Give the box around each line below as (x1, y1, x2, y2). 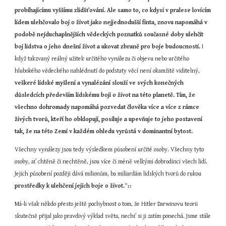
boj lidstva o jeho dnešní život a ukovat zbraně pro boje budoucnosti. (15, 43, 201, 50)
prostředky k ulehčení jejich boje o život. (15, 183, 125, 189)
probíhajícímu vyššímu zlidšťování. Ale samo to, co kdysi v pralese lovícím (15, 7, 211, 14)
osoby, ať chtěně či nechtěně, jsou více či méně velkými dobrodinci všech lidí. (15, 158, 208, 165)
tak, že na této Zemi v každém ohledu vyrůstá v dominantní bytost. (15, 128, 193, 135)
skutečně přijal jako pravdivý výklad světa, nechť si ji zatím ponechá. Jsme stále (15, 213, 211, 219)
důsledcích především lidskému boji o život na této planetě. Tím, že (15, 92, 196, 98)
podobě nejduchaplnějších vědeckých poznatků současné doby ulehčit (15, 31, 204, 38)
